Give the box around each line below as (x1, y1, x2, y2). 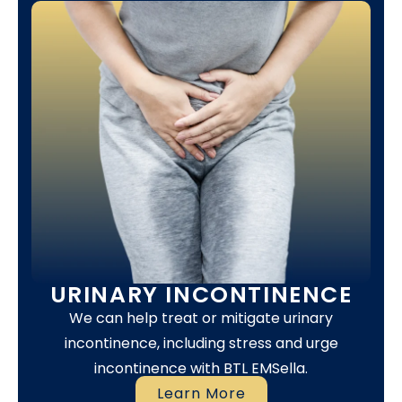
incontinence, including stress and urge (64, 333, 338, 354)
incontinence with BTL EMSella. (94, 358, 308, 379)
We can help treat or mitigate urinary (69, 308, 333, 328)
